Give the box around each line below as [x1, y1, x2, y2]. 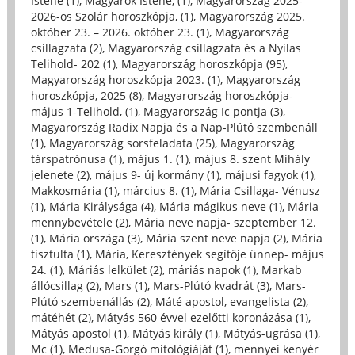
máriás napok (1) [167, 261, 256, 277]
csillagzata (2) [30, 40, 102, 55]
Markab [261, 261, 302, 277]
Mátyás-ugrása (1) [223, 325, 318, 341]
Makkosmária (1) [30, 182, 117, 198]
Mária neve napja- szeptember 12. [133, 214, 316, 230]
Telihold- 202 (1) [30, 55, 116, 71]
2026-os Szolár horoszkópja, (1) [30, 8, 193, 24]
